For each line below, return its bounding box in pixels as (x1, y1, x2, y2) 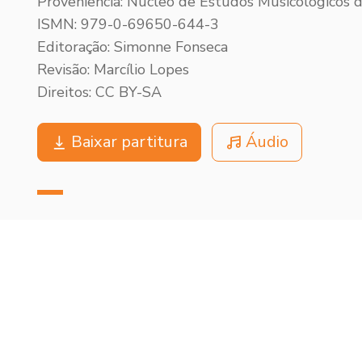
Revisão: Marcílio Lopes (37, 59, 189, 79)
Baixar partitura (71, 130, 187, 153)
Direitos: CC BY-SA (37, 82, 162, 102)
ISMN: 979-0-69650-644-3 (37, 14, 219, 34)
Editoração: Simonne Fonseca (37, 36, 228, 57)
